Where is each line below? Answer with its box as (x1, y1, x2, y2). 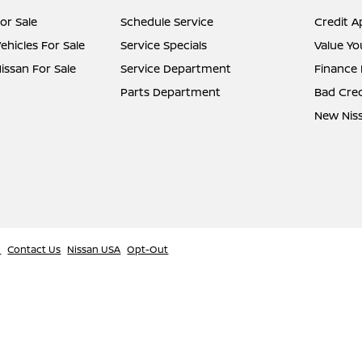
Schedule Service (120, 14, 214, 29)
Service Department (120, 61, 232, 76)
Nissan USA (67, 242, 121, 256)
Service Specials (120, 37, 208, 53)
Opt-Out (127, 242, 169, 256)
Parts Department (120, 84, 221, 99)
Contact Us (7, 242, 61, 256)
